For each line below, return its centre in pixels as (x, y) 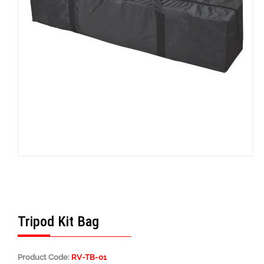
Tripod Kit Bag (58, 222)
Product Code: (44, 257)
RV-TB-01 (89, 257)
